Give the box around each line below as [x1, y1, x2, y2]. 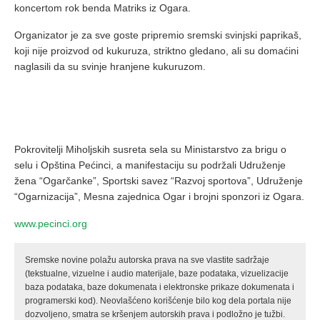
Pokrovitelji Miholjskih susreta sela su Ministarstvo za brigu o [14, 144, 286, 156]
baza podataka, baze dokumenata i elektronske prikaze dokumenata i [25, 282, 294, 293]
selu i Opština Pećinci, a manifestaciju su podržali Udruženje [14, 159, 286, 171]
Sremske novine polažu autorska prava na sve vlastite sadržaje [25, 255, 269, 266]
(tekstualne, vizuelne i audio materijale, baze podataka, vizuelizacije [25, 269, 289, 279]
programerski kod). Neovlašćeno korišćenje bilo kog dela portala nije [25, 296, 291, 306]
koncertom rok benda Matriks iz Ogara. [14, 2, 191, 14]
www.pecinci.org [14, 218, 87, 230]
